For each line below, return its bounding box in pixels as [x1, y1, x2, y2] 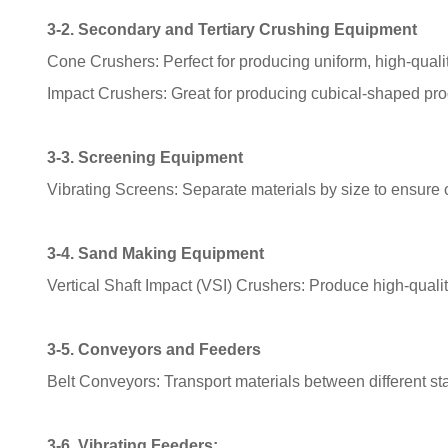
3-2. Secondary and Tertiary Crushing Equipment [47, 20, 418, 38]
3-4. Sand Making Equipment [47, 244, 265, 262]
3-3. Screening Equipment [47, 148, 244, 166]
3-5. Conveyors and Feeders [47, 340, 262, 358]
